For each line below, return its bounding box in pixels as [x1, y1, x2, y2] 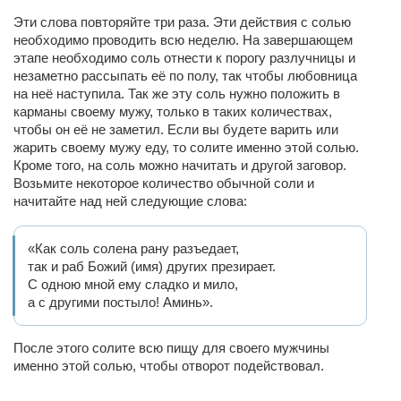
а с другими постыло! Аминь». [28, 294, 213, 310]
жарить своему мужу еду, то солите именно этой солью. [13, 140, 359, 155]
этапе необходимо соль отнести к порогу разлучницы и [13, 50, 355, 65]
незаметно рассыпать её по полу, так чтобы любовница [13, 68, 357, 83]
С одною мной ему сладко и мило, [28, 277, 238, 292]
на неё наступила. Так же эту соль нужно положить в [13, 86, 340, 101]
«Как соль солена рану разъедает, [28, 241, 239, 256]
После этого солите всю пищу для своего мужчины [13, 340, 329, 355]
